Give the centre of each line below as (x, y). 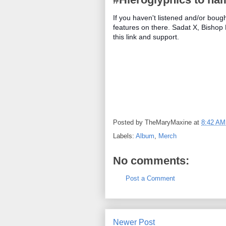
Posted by (129, 123)
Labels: (124, 136)
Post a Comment (150, 178)
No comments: (151, 161)
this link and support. (146, 37)
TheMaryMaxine (168, 123)
